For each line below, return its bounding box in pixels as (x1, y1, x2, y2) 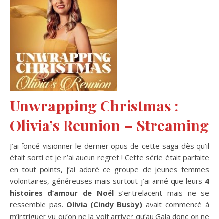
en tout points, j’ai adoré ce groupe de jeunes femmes (10, 164, 209, 174)
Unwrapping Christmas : (10, 95, 178, 115)
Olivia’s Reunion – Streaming (10, 115, 209, 135)
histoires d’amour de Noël (10, 187, 114, 197)
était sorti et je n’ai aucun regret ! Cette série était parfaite (10, 152, 209, 162)
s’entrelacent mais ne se (113, 187, 210, 197)
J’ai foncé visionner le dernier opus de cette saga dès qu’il (10, 140, 209, 151)
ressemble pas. (10, 199, 66, 209)
